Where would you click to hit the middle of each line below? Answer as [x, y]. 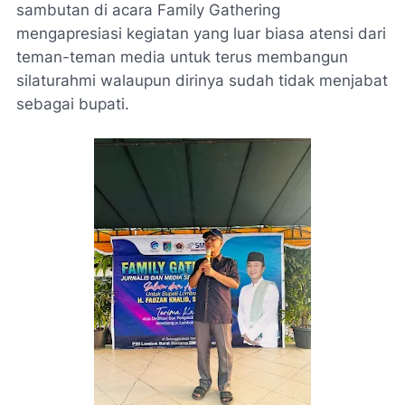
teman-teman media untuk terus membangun [182, 57]
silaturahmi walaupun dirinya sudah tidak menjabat [202, 80]
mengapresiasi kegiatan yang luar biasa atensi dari [201, 33]
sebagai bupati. [77, 104]
